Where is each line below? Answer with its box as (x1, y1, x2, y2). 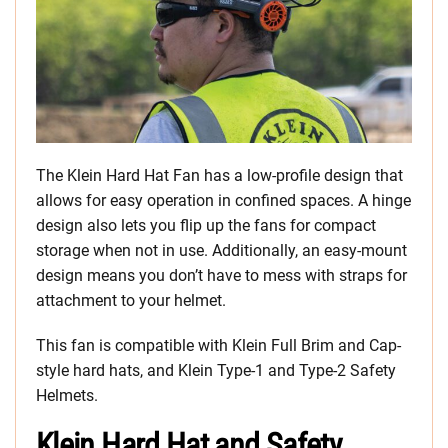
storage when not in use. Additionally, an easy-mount (36, 241, 407, 261)
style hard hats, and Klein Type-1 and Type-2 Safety (36, 361, 396, 381)
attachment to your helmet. (36, 291, 226, 311)
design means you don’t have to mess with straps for (36, 266, 407, 286)
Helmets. (36, 386, 98, 406)
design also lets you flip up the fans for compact (36, 216, 376, 236)
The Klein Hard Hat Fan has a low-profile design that (36, 166, 403, 186)
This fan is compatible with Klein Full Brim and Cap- (36, 336, 401, 356)
